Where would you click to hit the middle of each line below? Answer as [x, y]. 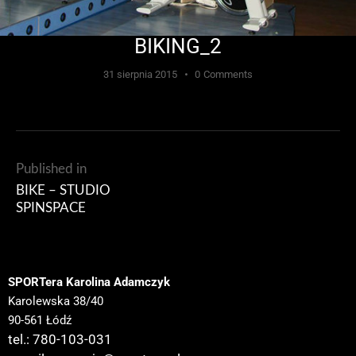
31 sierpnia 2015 [140, 74]
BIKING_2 [178, 46]
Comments [228, 74]
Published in [51, 169]
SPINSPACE [51, 208]
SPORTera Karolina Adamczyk [89, 282]
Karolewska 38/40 [56, 301]
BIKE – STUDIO [63, 191]
